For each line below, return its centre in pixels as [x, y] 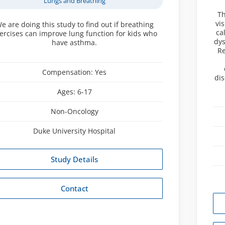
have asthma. [75, 42]
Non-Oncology [74, 111]
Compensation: [69, 72]
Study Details [75, 159]
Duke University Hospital [75, 131]
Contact [74, 188]
